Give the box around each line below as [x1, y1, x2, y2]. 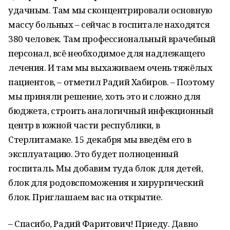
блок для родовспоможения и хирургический [8, 177, 204, 188]
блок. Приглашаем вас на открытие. [8, 191, 163, 203]
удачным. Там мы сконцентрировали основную [8, 4, 213, 16]
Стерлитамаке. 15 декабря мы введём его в [8, 133, 191, 145]
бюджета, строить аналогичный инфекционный [8, 105, 214, 117]
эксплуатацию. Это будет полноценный [8, 148, 179, 160]
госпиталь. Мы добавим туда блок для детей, [8, 162, 203, 174]
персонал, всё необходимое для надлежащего [8, 47, 205, 59]
